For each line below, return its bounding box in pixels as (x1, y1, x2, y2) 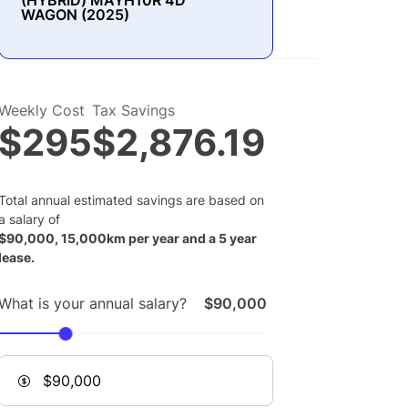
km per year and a (107, 230, 219, 246)
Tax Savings (92, 101, 176, 119)
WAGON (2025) (21, 5, 130, 24)
